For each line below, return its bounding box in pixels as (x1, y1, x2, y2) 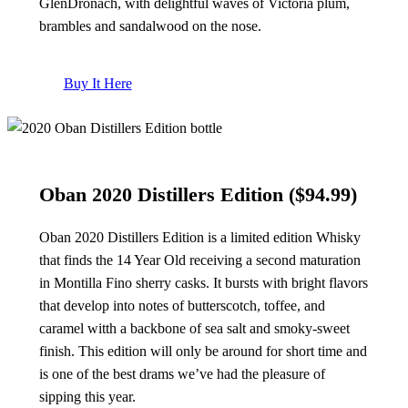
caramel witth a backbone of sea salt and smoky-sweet (38, 321, 350, 337)
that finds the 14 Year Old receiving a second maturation (38, 252, 361, 269)
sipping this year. (38, 389, 136, 405)
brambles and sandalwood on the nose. (38, 17, 261, 34)
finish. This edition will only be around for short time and (38, 343, 367, 360)
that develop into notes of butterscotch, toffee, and (38, 298, 325, 314)
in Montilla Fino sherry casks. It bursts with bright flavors (38, 275, 368, 291)
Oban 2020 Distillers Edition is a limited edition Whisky (38, 229, 361, 246)
